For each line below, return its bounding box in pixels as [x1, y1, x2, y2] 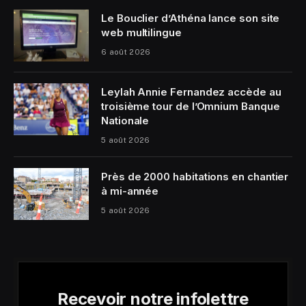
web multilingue [101, 25, 182, 39]
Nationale [101, 113, 150, 127]
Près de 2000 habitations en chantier [101, 169, 289, 183]
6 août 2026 [101, 47, 151, 56]
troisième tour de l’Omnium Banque [101, 99, 280, 113]
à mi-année [101, 184, 159, 197]
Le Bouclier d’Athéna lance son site [101, 11, 280, 25]
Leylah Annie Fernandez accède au [101, 85, 281, 98]
